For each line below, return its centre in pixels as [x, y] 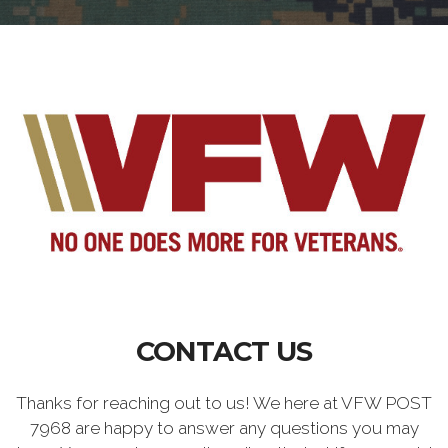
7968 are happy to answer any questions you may [224, 427]
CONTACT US [224, 351]
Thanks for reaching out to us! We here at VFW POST [224, 402]
